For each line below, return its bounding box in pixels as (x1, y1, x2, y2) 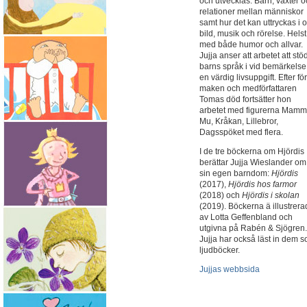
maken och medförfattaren (199, 84, 297, 93)
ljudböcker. (199, 245, 240, 255)
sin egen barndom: (199, 169, 271, 178)
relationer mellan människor (199, 7, 304, 16)
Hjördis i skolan (242, 191, 299, 200)
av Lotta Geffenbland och (199, 212, 293, 222)
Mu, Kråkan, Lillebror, (199, 116, 278, 126)
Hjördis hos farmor (228, 180, 297, 189)
